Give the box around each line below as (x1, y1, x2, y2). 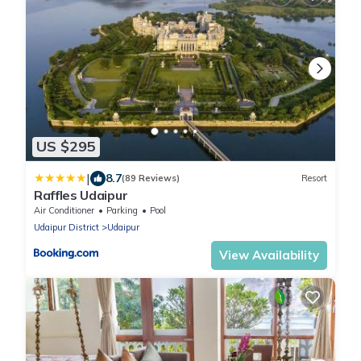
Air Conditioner (34, 204, 94, 216)
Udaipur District (34, 221, 99, 233)
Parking (106, 204, 138, 216)
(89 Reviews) (122, 172, 180, 185)
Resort (301, 172, 327, 185)
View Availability (219, 247, 319, 263)
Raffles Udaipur (34, 186, 128, 203)
